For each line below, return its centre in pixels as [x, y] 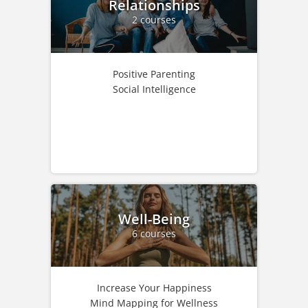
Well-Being [154, 219]
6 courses [154, 233]
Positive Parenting [154, 74]
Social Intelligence [154, 89]
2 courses [154, 19]
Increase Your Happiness [154, 288]
